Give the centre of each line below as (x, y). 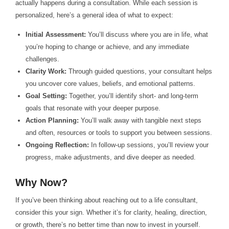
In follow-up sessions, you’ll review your (149, 145)
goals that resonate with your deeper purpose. (93, 108)
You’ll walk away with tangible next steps (140, 121)
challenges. (43, 59)
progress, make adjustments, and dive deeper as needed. (111, 157)
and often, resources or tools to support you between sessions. (119, 133)
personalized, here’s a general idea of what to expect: (94, 15)
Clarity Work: (46, 72)
